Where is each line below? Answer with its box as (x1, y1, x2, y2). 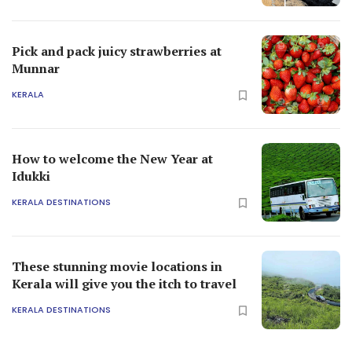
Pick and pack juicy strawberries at (12, 42, 222, 60)
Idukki (12, 167, 50, 185)
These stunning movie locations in (12, 257, 222, 275)
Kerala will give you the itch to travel (12, 274, 236, 292)
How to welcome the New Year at (12, 149, 213, 167)
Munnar (12, 59, 60, 77)
